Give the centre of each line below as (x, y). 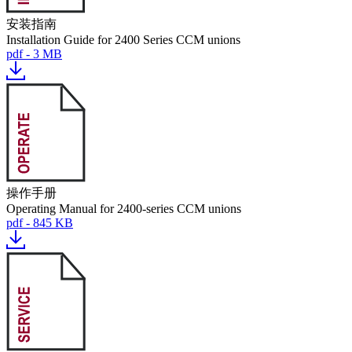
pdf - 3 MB (34, 54)
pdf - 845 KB (40, 223)
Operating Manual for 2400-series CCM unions (124, 209)
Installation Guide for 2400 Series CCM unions (123, 40)
